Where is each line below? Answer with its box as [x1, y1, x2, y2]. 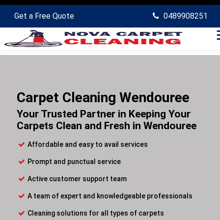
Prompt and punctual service [27, 158, 121, 165]
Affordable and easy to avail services [27, 140, 148, 148]
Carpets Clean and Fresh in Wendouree [17, 120, 196, 132]
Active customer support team [27, 175, 127, 183]
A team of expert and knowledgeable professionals [27, 192, 192, 200]
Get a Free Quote [14, 11, 74, 21]
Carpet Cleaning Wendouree [17, 89, 190, 106]
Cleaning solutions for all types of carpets [27, 209, 164, 217]
